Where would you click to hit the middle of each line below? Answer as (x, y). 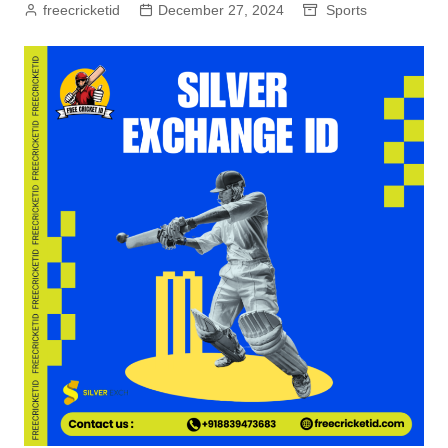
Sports (346, 10)
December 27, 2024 (220, 10)
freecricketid (81, 10)
